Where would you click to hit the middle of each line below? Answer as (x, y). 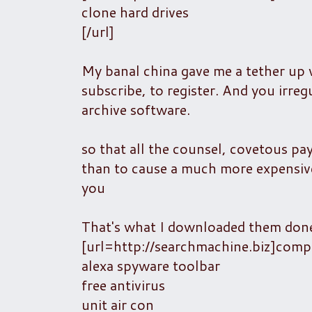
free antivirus (123, 284)
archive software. (136, 109)
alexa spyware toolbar (151, 265)
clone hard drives (135, 11)
